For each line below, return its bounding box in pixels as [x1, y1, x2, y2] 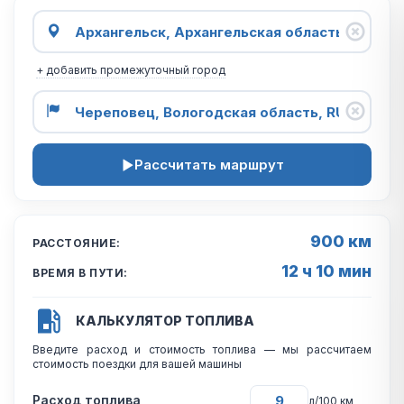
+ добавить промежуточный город [36, 63, 225, 77]
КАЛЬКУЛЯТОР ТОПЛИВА [76, 313, 254, 328]
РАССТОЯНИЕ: [32, 236, 121, 250]
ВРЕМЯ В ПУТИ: [32, 266, 128, 280]
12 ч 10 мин [281, 262, 372, 280]
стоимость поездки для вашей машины [32, 357, 242, 371]
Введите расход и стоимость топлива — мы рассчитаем [32, 343, 372, 356]
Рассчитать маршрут [133, 156, 284, 173]
